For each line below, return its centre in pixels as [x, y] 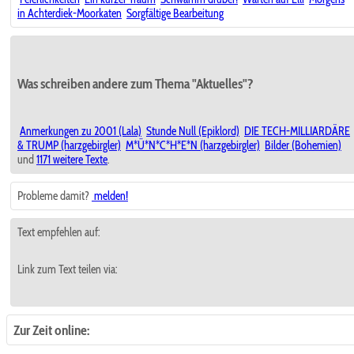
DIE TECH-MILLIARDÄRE [297, 132]
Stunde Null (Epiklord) [193, 132]
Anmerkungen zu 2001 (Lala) [81, 132]
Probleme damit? [55, 196]
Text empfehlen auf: [59, 233]
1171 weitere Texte [72, 160]
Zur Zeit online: [51, 330]
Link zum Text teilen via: [68, 270]
